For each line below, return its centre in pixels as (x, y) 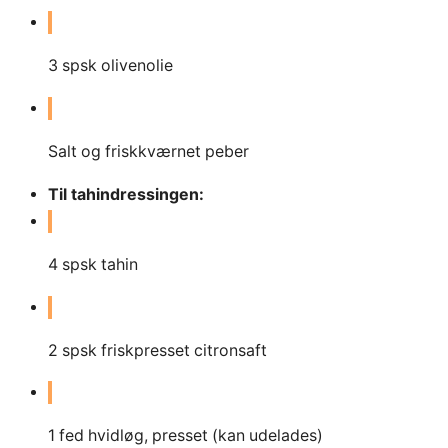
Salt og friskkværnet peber (148, 151)
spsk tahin (100, 264)
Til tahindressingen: (126, 194)
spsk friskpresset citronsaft (164, 350)
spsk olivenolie (117, 65)
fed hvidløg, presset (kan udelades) (191, 436)
